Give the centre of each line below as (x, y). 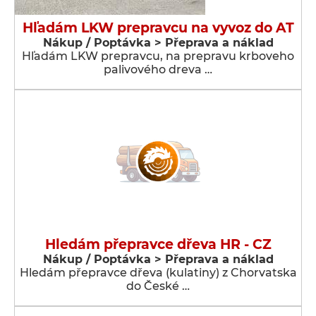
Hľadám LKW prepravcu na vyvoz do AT (158, 28)
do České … (158, 286)
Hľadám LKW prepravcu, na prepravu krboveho (158, 56)
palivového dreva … (158, 69)
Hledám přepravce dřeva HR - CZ (158, 244)
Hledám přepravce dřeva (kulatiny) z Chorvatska (158, 273)
